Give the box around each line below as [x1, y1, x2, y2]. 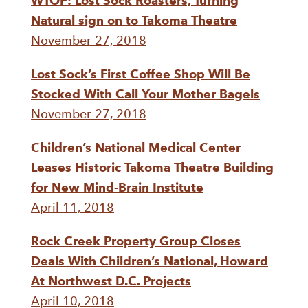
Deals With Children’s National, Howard [31, 253, 268, 268]
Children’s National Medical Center [31, 140, 241, 155]
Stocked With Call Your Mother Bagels [31, 86, 260, 101]
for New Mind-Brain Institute [31, 179, 203, 195]
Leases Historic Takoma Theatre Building [31, 159, 274, 175]
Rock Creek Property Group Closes [31, 233, 241, 248]
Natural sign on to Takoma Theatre [31, 12, 237, 27]
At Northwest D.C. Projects [31, 273, 191, 288]
